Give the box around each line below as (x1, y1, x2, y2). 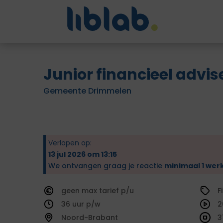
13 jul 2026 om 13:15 (48, 149, 117, 159)
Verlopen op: (48, 138, 92, 148)
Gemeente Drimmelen (43, 85, 131, 97)
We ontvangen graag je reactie (48, 161, 164, 171)
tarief (99, 186, 121, 196)
